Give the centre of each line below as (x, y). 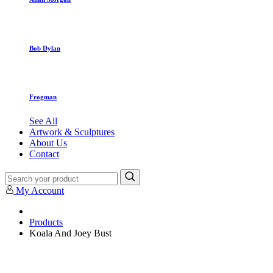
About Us (48, 143)
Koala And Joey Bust (70, 233)
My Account (40, 190)
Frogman (43, 97)
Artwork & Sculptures (72, 132)
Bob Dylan (45, 48)
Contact (44, 154)
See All (43, 121)
